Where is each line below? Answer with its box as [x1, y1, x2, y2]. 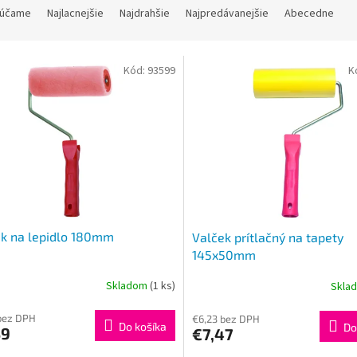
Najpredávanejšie [186, 6, 269, 22]
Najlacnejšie [47, 6, 104, 22]
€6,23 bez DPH [191, 312, 260, 325]
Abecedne [284, 6, 334, 22]
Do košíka [118, 319, 167, 333]
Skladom [105, 278, 150, 295]
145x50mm [191, 246, 256, 262]
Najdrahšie [120, 6, 170, 22]
